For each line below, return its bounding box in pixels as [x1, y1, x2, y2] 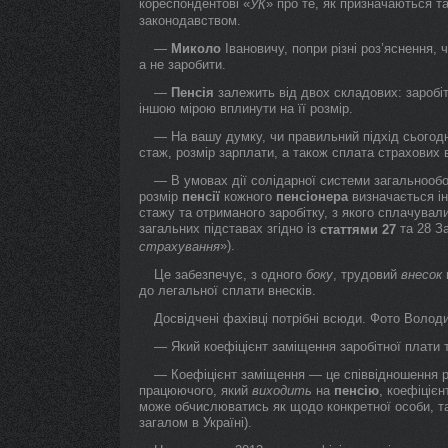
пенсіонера [276, 189, 348, 204]
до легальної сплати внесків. [139, 283, 316, 298]
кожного [220, 189, 276, 204]
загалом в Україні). [139, 415, 252, 430]
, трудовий [333, 267, 401, 282]
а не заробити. [139, 57, 226, 72]
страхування [139, 239, 220, 254]
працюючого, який [139, 383, 252, 398]
